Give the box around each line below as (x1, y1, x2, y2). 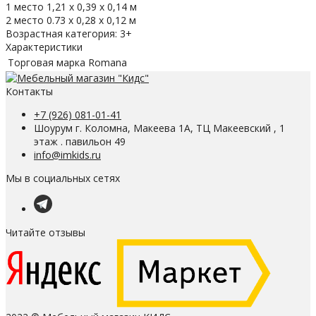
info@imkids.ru (34, 147, 101, 162)
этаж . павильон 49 (34, 134, 126, 148)
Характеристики (6, 39, 83, 54)
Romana (88, 55, 127, 69)
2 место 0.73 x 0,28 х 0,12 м (6, 13, 136, 27)
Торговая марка (8, 55, 85, 69)
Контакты (6, 84, 53, 98)
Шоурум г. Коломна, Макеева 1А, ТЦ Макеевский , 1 (34, 121, 285, 135)
